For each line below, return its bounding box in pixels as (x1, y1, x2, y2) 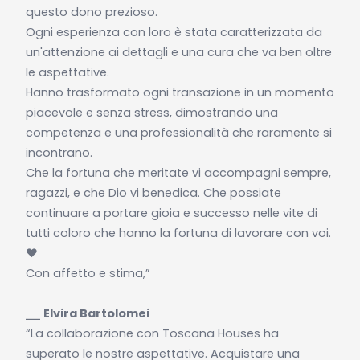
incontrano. (25, 144, 92, 161)
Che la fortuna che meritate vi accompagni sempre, (25, 164, 331, 181)
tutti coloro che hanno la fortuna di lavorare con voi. (25, 224, 331, 241)
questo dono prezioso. (25, 3, 157, 20)
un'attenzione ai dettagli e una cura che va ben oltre (25, 43, 332, 60)
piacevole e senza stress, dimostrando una (25, 104, 278, 121)
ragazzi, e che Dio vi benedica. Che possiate (25, 184, 281, 201)
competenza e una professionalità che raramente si (25, 124, 332, 141)
